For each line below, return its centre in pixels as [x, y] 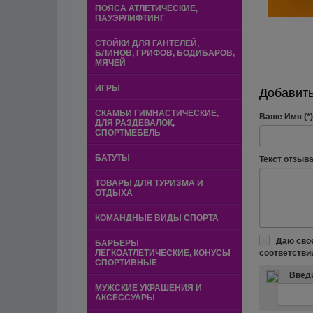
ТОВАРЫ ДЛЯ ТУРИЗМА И [149, 183]
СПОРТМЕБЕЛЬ [128, 133]
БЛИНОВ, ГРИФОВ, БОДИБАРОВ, [165, 53]
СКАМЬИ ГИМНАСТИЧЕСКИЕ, [157, 113]
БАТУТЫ [112, 158]
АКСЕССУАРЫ [125, 298]
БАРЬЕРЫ [117, 243]
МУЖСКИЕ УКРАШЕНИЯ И [148, 288]
